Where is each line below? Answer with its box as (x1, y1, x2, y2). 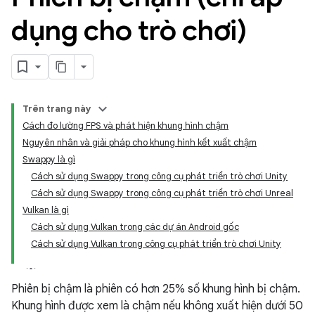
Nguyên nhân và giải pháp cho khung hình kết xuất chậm (22, 136, 257, 148)
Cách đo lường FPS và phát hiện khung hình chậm (22, 120, 229, 131)
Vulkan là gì (22, 204, 69, 216)
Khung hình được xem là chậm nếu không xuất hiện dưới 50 (11, 299, 303, 313)
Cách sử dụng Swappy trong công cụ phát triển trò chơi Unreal (31, 187, 293, 199)
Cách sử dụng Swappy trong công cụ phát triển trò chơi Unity (31, 170, 288, 182)
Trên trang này (22, 103, 91, 115)
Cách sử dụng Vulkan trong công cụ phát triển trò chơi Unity (31, 238, 281, 250)
